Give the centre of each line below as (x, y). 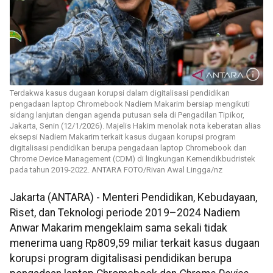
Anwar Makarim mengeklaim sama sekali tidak (119, 228)
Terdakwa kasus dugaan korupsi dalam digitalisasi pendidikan (120, 93)
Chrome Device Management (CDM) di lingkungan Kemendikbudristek (133, 159)
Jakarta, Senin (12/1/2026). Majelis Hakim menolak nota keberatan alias (135, 126)
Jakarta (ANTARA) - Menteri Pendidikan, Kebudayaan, (133, 198)
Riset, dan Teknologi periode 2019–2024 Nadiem (125, 213)
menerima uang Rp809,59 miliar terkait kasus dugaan (135, 243)
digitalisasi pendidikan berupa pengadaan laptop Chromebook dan (128, 148)
